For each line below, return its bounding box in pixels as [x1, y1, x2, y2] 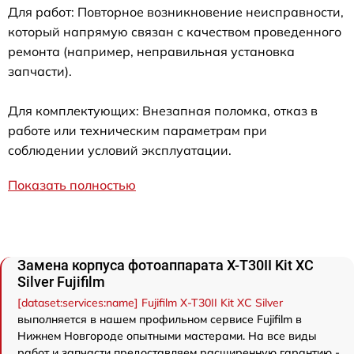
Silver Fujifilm [17, 273, 105, 291]
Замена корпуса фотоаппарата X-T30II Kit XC [17, 257, 314, 274]
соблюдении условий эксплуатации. [8, 142, 232, 159]
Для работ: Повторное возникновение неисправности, [8, 4, 344, 21]
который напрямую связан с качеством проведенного [8, 24, 341, 40]
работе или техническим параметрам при [8, 122, 267, 139]
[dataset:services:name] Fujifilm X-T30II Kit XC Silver [17, 296, 283, 311]
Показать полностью [8, 177, 136, 194]
